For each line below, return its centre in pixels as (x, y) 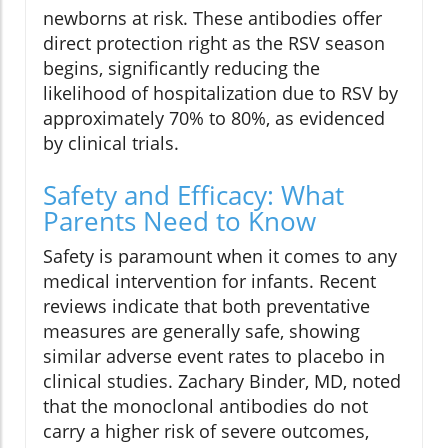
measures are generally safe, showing (201, 331)
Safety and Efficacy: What (193, 195)
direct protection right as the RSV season (214, 43)
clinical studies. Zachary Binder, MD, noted (222, 381)
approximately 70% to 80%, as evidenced (214, 118)
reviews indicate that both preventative (206, 306)
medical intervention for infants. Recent (209, 281)
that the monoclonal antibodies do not (205, 406)
